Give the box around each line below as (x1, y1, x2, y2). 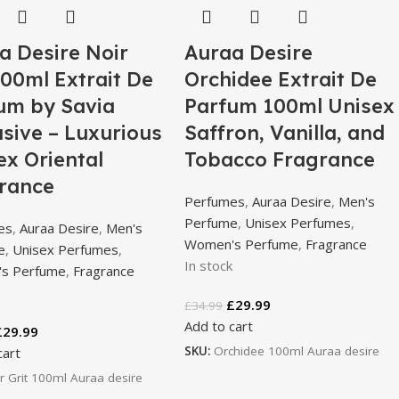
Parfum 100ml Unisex (184, 93, 395, 118)
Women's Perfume (184, 234, 299, 253)
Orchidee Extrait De (184, 66, 378, 92)
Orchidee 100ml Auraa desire (214, 342, 380, 359)
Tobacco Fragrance (184, 146, 376, 172)
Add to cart (184, 316, 254, 335)
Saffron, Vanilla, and (184, 119, 386, 145)
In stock (184, 256, 233, 274)
